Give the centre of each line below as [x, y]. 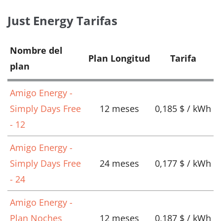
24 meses [119, 164]
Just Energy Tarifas [62, 21]
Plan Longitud [119, 58]
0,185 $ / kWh [183, 109]
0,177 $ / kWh [183, 164]
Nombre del [36, 51]
